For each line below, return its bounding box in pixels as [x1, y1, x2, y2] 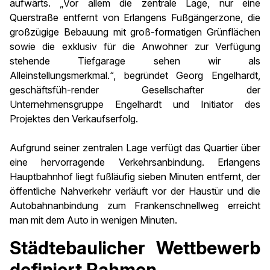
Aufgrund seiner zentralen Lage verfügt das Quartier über [10, 142, 260, 154]
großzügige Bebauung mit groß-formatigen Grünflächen [10, 26, 260, 38]
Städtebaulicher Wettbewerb [10, 237, 260, 259]
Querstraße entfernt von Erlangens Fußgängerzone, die [10, 11, 260, 24]
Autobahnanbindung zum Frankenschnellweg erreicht [10, 199, 260, 212]
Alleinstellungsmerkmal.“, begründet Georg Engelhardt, [10, 69, 260, 81]
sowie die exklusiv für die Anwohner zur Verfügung [10, 40, 260, 52]
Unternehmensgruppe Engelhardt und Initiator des [10, 98, 260, 110]
